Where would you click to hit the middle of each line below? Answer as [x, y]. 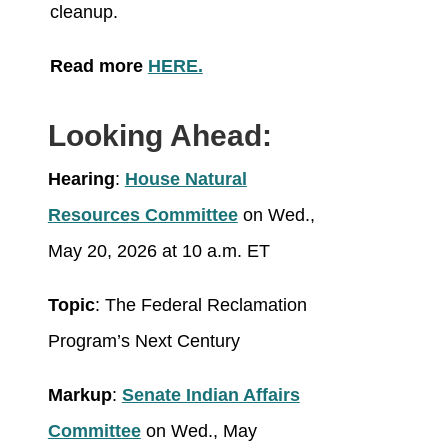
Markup [79, 395]
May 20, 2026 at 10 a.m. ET [158, 251]
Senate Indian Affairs [210, 395]
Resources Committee [142, 215]
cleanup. [83, 12]
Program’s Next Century [143, 341]
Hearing [81, 179]
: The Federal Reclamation [200, 305]
